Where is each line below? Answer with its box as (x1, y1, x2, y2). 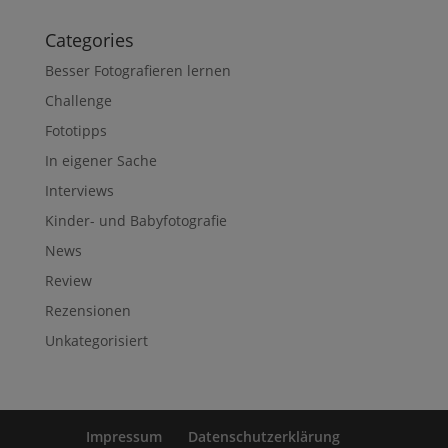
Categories (44, 27, 134, 52)
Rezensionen (44, 300, 131, 320)
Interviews (44, 180, 114, 200)
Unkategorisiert (44, 330, 148, 350)
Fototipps (44, 120, 107, 140)
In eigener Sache (44, 150, 157, 170)
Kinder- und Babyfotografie (44, 210, 227, 230)
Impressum (85, 426, 162, 446)
